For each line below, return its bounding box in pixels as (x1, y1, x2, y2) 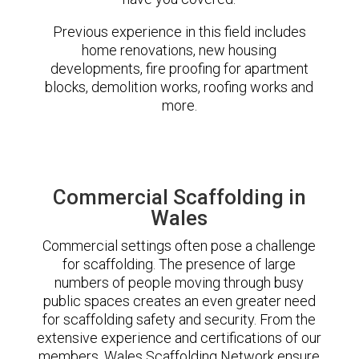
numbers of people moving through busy (54, 273, 305, 291)
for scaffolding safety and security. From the (42, 310, 317, 328)
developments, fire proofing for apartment (50, 59, 309, 77)
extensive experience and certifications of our (37, 329, 322, 346)
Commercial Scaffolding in (52, 184, 306, 209)
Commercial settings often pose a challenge (42, 236, 317, 254)
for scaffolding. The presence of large (63, 255, 296, 272)
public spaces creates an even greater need (42, 292, 316, 309)
